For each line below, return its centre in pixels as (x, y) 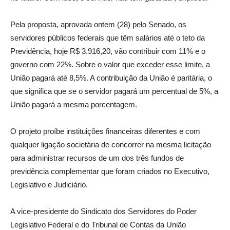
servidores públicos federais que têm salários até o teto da (108, 38)
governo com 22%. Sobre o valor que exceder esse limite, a (110, 64)
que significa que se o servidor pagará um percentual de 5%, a (114, 91)
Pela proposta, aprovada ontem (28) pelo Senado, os (98, 24)
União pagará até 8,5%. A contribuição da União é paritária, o (111, 78)
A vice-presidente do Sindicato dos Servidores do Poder (103, 211)
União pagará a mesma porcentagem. (74, 104)
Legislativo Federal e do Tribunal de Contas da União (98, 225)
